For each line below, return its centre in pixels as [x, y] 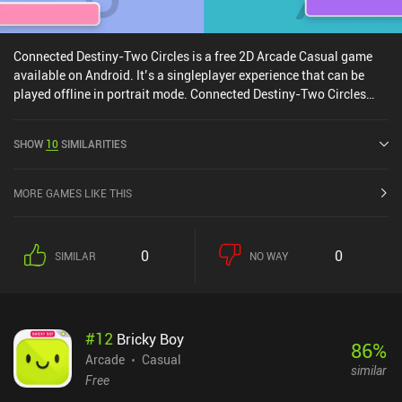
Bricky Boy [150, 339]
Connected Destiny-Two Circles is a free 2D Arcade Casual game [193, 56]
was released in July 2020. [88, 112]
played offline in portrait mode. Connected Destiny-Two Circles [190, 93]
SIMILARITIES [94, 143]
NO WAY [269, 255]
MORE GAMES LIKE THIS [73, 192]
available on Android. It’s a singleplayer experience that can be [189, 74]
